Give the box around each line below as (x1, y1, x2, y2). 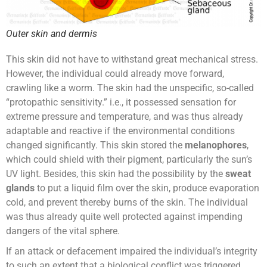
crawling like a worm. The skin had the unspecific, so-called (6, 82, 254, 94)
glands (6, 182, 35, 194)
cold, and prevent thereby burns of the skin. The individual (6, 197, 248, 209)
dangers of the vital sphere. (6, 225, 120, 237)
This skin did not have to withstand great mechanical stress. (6, 54, 258, 66)
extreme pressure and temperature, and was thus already (6, 111, 243, 123)
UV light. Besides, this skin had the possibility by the (6, 168, 225, 180)
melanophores (185, 139, 247, 151)
